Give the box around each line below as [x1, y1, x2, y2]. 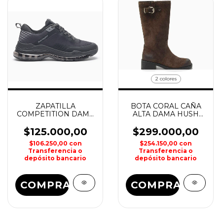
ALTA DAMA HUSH [133, 110, 199, 118]
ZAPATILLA [35, 102, 75, 110]
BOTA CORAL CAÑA [130, 102, 201, 110]
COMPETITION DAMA [16, 110, 94, 118]
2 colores [155, 75, 177, 82]
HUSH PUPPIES [27, 117, 84, 126]
